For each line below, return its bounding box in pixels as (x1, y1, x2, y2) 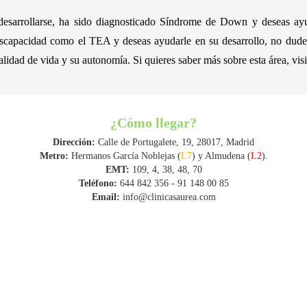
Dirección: (53, 137, 95, 148)
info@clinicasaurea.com (122, 192, 216, 203)
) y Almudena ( (191, 151, 251, 162)
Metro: (39, 151, 69, 162)
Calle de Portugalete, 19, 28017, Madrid (95, 137, 254, 148)
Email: (91, 192, 120, 203)
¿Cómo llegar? (110, 115, 197, 131)
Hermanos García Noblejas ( (68, 151, 181, 162)
